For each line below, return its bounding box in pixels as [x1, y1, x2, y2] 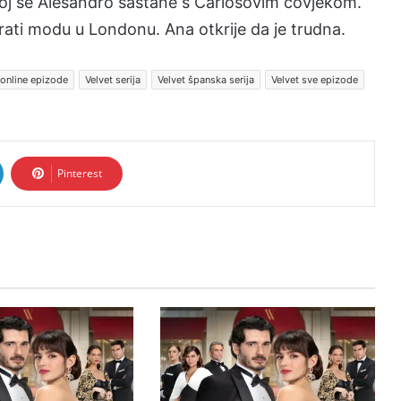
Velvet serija [85, 73, 141, 86]
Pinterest [57, 166, 102, 181]
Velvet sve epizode [271, 73, 358, 86]
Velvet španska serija [158, 73, 254, 86]
